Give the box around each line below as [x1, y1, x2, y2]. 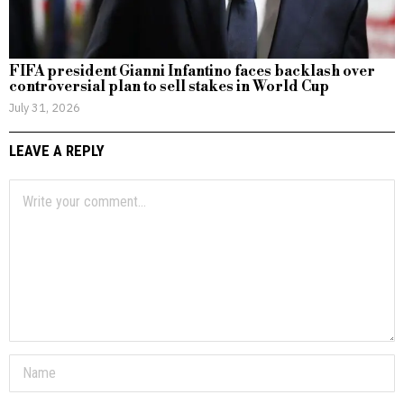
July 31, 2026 [9, 100, 80, 115]
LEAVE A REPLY [9, 142, 105, 161]
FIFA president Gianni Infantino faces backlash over [9, 62, 375, 81]
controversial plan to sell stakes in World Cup [9, 78, 329, 96]
